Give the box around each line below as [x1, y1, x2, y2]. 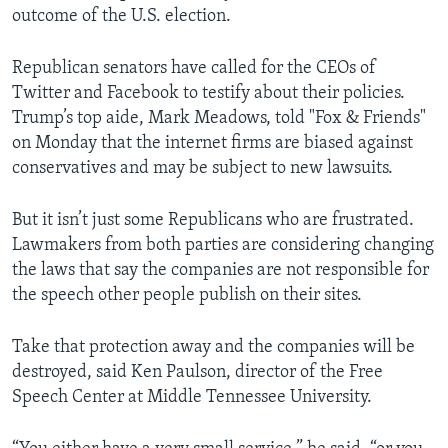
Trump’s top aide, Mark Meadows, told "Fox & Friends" [12, 109, 426, 129]
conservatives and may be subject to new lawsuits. [12, 159, 393, 179]
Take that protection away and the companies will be [12, 338, 415, 358]
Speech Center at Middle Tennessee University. [12, 388, 372, 408]
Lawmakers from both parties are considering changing [12, 236, 434, 256]
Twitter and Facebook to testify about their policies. [12, 84, 405, 104]
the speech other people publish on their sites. [12, 286, 362, 306]
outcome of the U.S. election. [12, 7, 231, 27]
